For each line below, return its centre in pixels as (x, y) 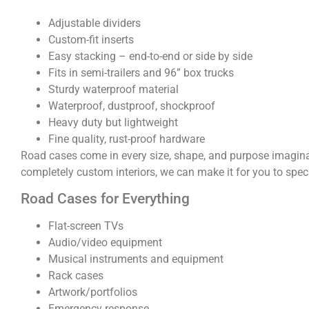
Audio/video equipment (105, 243)
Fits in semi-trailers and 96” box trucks (141, 72)
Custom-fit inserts (91, 39)
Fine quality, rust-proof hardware (127, 139)
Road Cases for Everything (105, 199)
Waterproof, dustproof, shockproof (132, 106)
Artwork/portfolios (93, 292)
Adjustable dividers (94, 23)
